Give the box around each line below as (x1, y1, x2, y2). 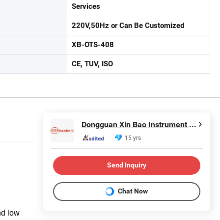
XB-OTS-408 (72, 40, 114, 49)
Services (72, 1, 100, 11)
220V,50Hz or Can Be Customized (72, 21, 184, 30)
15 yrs (125, 134, 141, 142)
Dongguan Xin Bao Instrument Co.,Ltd (189, 120, 196, 130)
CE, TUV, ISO (72, 59, 113, 68)
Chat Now (118, 187, 148, 195)
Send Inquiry (107, 161, 146, 169)
